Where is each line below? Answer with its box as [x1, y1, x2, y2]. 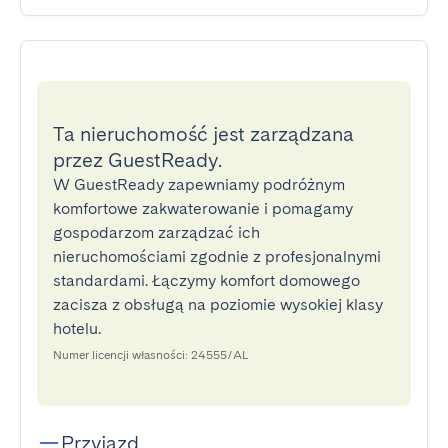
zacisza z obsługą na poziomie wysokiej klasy [53, 295, 383, 314]
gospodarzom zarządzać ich [53, 223, 260, 242]
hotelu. [53, 319, 101, 338]
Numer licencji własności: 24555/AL [53, 348, 248, 362]
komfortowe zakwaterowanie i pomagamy [53, 199, 353, 218]
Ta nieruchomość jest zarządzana [53, 122, 354, 146]
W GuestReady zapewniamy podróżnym [53, 175, 345, 194]
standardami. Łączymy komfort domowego [53, 271, 360, 290]
